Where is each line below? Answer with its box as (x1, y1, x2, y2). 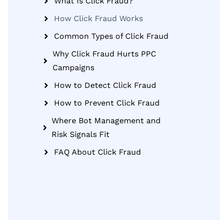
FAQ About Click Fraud (54, 147, 141, 157)
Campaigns (52, 63, 94, 72)
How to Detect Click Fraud (54, 81, 156, 90)
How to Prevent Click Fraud (54, 98, 160, 108)
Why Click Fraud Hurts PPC (52, 49, 156, 58)
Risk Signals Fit (52, 130, 110, 139)
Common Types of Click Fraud (54, 31, 168, 41)
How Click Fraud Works (54, 14, 143, 23)
